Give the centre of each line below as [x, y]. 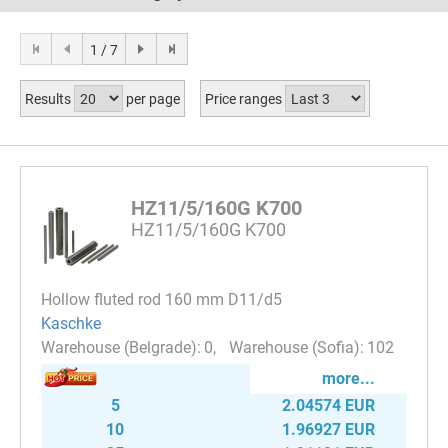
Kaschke [71, 323]
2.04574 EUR [328, 405]
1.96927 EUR [328, 429]
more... [348, 378]
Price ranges [244, 98]
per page [151, 98]
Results [49, 98]
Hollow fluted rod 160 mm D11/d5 [161, 299]
